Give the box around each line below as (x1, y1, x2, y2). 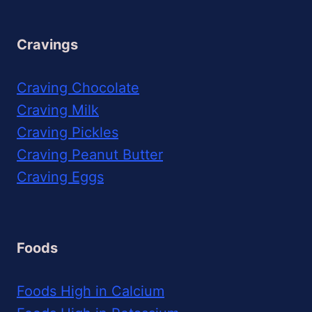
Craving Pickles (17, 123, 118, 141)
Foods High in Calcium (17, 282, 164, 299)
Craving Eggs (17, 168, 104, 185)
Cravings (17, 36, 78, 53)
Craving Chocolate (17, 79, 139, 96)
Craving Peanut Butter (17, 146, 163, 163)
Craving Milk (17, 101, 99, 118)
